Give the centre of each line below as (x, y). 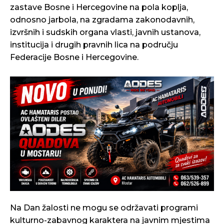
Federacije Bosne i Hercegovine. (74, 57)
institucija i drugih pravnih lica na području (94, 44)
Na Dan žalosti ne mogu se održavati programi (104, 208)
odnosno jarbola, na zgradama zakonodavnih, (102, 19)
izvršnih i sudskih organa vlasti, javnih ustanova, (105, 32)
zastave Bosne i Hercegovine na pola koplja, (99, 7)
